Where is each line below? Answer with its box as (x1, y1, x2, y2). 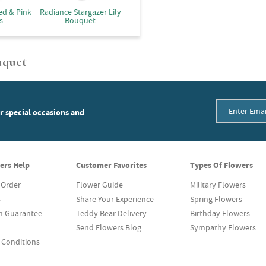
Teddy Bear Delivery (76, 208, 147, 218)
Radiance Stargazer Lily (39, 7, 121, 17)
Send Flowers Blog (76, 222, 141, 233)
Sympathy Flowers (190, 222, 256, 233)
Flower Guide (76, 179, 123, 190)
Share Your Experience (76, 194, 154, 204)
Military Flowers (190, 179, 246, 190)
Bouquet (65, 15, 96, 26)
